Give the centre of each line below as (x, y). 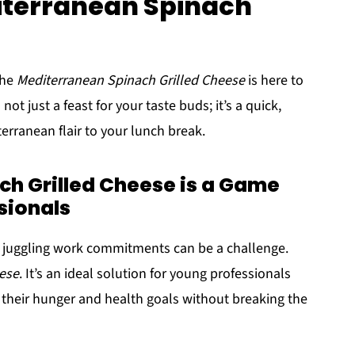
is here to (274, 80)
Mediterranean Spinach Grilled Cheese (131, 80)
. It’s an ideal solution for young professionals (155, 274)
